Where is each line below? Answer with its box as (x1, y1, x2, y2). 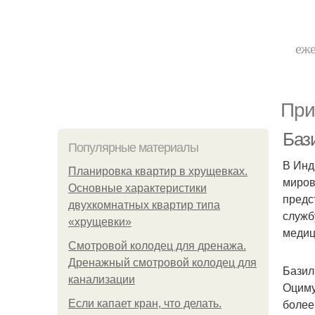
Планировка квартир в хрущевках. (68, 165, 247, 177)
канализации (68, 274, 135, 285)
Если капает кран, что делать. (68, 297, 221, 309)
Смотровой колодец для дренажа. (68, 240, 246, 252)
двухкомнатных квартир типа (68, 199, 220, 211)
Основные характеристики (68, 182, 207, 194)
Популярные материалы (68, 141, 198, 155)
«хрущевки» (68, 216, 131, 228)
